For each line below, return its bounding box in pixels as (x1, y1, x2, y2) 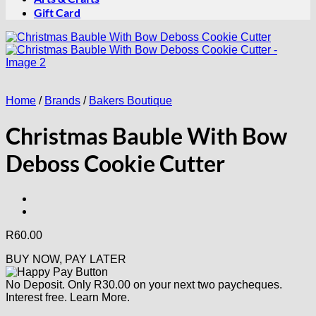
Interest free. (6, 291, 70, 303)
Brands (44, 95, 80, 107)
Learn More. (70, 291, 130, 303)
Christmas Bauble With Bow (6, 122, 287, 150)
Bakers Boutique (89, 95, 172, 107)
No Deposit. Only (6, 278, 94, 291)
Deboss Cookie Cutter (6, 150, 225, 178)
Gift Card (34, 6, 80, 19)
